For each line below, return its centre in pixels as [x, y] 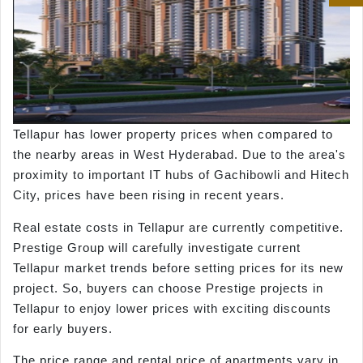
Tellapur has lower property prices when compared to [173, 135]
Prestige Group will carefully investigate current [157, 247]
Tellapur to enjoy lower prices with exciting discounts [172, 308]
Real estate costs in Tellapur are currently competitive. [178, 227]
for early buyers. [63, 328]
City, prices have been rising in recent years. [149, 195]
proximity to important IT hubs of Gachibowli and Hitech [181, 175]
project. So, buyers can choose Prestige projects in [168, 288]
